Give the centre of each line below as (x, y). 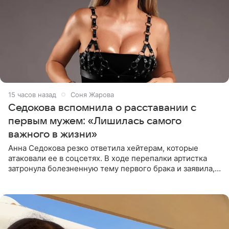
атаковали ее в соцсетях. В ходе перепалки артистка (108, 158)
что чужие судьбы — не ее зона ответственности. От (108, 178)
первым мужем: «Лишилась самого (95, 121)
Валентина (28, 189)
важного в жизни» (53, 134)
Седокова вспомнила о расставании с (102, 108)
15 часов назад (32, 94)
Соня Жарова (92, 94)
